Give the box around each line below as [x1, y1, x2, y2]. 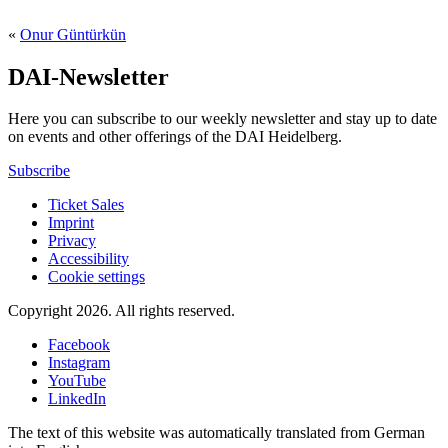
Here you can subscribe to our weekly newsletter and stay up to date [8, 110, 437, 128]
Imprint [48, 214, 94, 232]
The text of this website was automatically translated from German [8, 424, 425, 442]
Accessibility [48, 250, 129, 268]
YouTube [48, 372, 106, 390]
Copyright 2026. [8, 302, 112, 320]
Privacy [48, 232, 96, 250]
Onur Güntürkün [20, 25, 126, 43]
